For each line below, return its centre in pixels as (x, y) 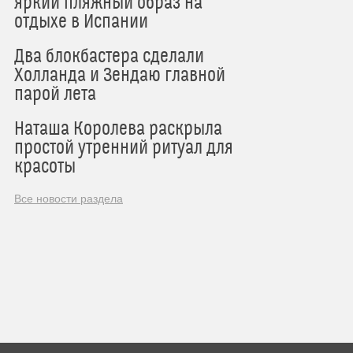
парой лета (55, 95)
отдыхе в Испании (81, 22)
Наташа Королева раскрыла (118, 130)
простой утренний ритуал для (124, 149)
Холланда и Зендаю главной (120, 76)
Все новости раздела (69, 199)
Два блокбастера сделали (109, 57)
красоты (45, 167)
